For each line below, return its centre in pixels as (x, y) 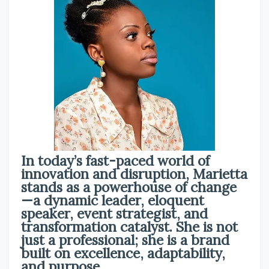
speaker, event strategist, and (114, 213)
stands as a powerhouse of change (129, 187)
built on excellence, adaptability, (123, 253)
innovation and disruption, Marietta (134, 174)
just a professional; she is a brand (125, 240)
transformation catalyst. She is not (129, 227)
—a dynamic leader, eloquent (113, 200)
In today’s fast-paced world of (115, 161)
